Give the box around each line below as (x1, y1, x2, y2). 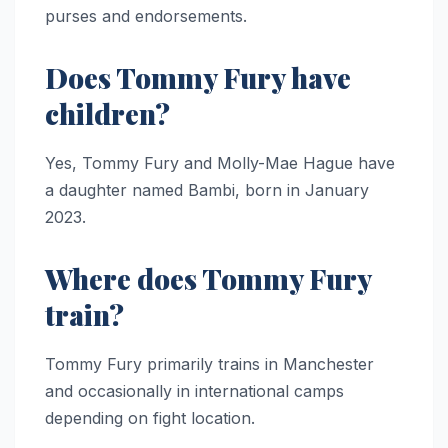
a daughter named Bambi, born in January (45, 180, 369, 201)
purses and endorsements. (45, 6, 247, 27)
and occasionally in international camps (45, 381, 344, 402)
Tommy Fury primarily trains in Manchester (45, 354, 374, 375)
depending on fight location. (45, 408, 255, 429)
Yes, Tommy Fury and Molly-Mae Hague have (45, 153, 395, 174)
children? (45, 95, 170, 133)
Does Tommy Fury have (45, 59, 351, 97)
